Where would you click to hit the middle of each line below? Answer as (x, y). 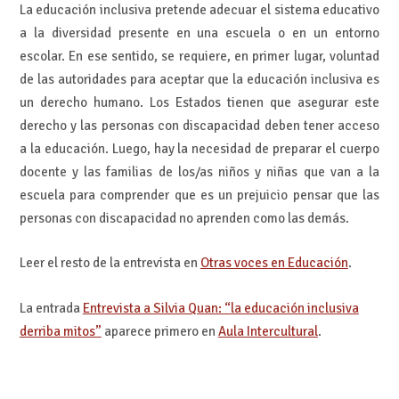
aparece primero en (159, 331)
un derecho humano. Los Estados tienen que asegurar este (199, 102)
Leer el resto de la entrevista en (110, 263)
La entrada (51, 308)
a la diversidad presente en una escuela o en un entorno (199, 33)
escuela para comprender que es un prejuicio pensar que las (199, 195)
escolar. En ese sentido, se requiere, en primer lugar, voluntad (199, 56)
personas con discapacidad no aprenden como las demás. (184, 218)
